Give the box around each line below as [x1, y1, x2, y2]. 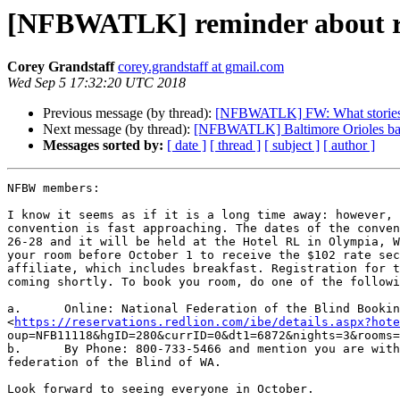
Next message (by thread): [43, 121, 194, 137]
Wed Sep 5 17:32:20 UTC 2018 [7, 75, 186, 91]
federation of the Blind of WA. [7, 355, 221, 370]
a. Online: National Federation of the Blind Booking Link [7, 302, 21, 316]
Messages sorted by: [43, 137, 163, 154]
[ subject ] [264, 137, 320, 154]
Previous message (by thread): [43, 105, 215, 121]
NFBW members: [7, 181, 100, 196]
